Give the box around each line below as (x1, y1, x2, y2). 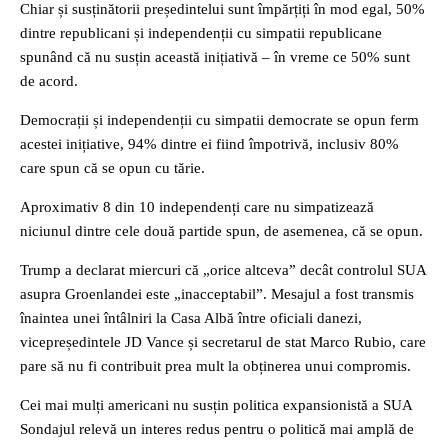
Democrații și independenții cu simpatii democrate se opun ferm (20, 112, 419, 128)
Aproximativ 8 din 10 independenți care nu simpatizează (20, 199, 374, 215)
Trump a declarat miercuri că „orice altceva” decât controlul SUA (20, 262, 426, 278)
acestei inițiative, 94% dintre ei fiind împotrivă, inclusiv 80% (20, 136, 399, 152)
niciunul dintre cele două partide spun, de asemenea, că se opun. (20, 223, 423, 239)
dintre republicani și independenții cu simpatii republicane (20, 25, 382, 41)
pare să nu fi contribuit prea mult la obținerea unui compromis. (20, 358, 411, 374)
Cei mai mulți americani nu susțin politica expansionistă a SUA (20, 397, 413, 413)
